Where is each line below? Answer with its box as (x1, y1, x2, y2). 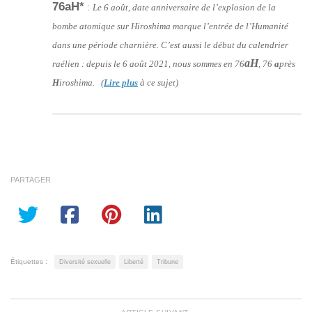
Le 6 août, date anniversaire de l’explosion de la (93, 1, 276, 13)
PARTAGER (10, 175, 51, 184)
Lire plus (104, 77, 138, 88)
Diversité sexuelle (59, 258, 111, 265)
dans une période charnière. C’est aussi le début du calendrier (52, 39, 288, 50)
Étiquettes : (10, 257, 47, 265)
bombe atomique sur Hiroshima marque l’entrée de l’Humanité (52, 20, 288, 31)
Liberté (124, 258, 143, 265)
